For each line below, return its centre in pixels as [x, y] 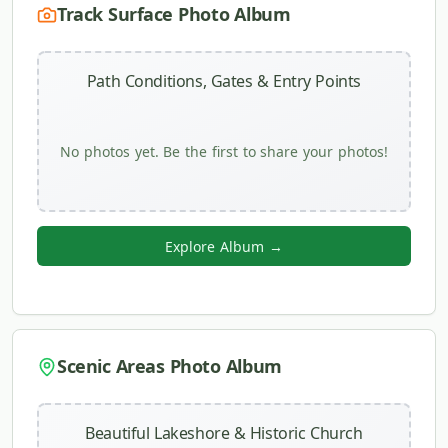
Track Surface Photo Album [174, 14]
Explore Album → [224, 246]
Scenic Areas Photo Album [169, 366]
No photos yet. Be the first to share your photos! [224, 151]
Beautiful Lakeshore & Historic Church [224, 433]
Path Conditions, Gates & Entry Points [224, 81]
